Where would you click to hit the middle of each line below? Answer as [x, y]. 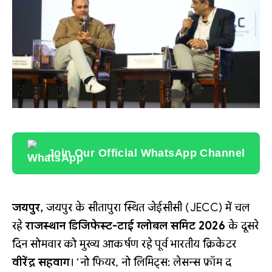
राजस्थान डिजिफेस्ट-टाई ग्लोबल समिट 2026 [126, 226]
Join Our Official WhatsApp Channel [146, 153]
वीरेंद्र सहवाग [41, 262]
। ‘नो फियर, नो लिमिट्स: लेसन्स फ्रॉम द [151, 262]
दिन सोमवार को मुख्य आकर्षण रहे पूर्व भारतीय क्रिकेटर [124, 244]
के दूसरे [242, 226]
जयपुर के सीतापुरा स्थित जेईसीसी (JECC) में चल [148, 207]
